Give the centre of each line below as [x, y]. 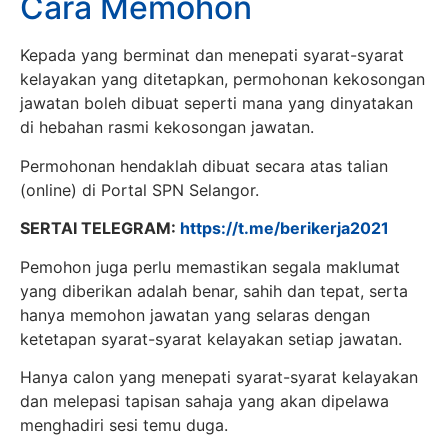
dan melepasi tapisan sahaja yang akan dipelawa [204, 400]
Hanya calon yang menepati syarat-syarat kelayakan [219, 376]
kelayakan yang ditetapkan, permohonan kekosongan [222, 79]
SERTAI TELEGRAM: [100, 228]
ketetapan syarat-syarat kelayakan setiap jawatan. [211, 338]
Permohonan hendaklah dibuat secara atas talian [204, 165]
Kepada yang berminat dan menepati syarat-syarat [212, 55]
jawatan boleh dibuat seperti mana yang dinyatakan [216, 103]
